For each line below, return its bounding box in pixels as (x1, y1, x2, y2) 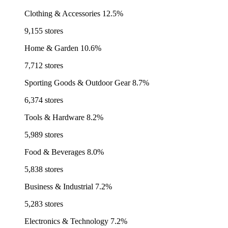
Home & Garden (24, 44, 78, 53)
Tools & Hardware (24, 113, 84, 122)
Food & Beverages (24, 148, 85, 157)
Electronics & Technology (24, 217, 108, 226)
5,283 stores (24, 199, 63, 209)
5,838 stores (24, 165, 63, 174)
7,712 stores (24, 61, 63, 70)
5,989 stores (24, 130, 63, 139)
